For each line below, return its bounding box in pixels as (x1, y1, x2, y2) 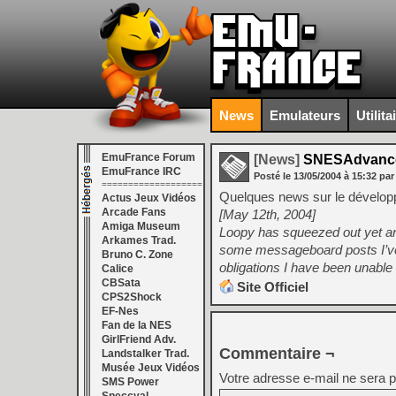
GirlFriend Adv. (102, 333, 176, 346)
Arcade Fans (102, 206, 166, 218)
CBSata (102, 277, 141, 289)
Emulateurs (270, 107, 340, 123)
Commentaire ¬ (219, 345, 335, 362)
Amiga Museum (102, 220, 180, 232)
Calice (102, 263, 133, 275)
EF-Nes (102, 305, 139, 317)
